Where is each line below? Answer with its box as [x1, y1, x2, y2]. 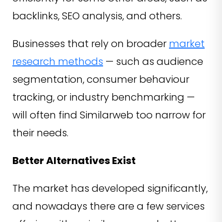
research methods [12, 55, 103, 69]
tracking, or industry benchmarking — [12, 90, 195, 105]
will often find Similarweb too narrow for [12, 108, 206, 122]
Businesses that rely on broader [12, 37, 169, 51]
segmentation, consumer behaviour [12, 72, 189, 87]
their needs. [12, 126, 68, 140]
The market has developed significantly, [12, 181, 208, 196]
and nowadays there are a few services [12, 199, 205, 214]
